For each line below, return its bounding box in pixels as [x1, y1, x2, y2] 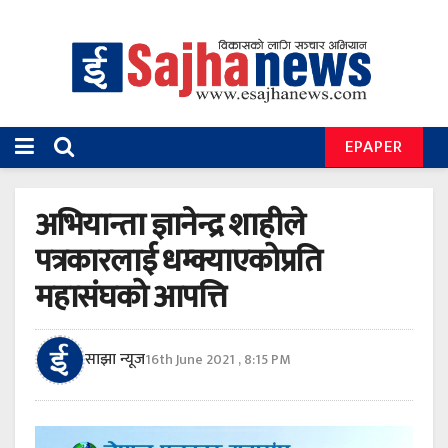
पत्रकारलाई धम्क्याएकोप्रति [35, 235, 323, 289]
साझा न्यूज [85, 346, 145, 374]
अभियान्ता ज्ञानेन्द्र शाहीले [35, 199, 305, 253]
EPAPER [345, 133, 403, 162]
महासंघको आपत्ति [35, 271, 226, 325]
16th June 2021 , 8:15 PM [145, 348, 291, 372]
